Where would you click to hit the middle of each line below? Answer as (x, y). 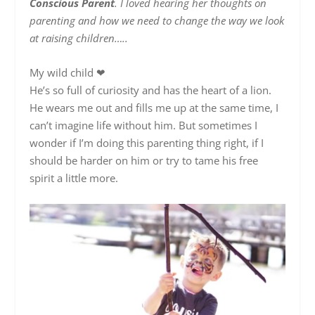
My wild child (63, 73)
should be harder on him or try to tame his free (144, 161)
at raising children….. (81, 38)
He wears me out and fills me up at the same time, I (154, 108)
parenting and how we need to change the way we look (157, 21)
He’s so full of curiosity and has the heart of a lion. (151, 90)
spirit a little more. (74, 178)
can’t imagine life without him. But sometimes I (144, 126)
